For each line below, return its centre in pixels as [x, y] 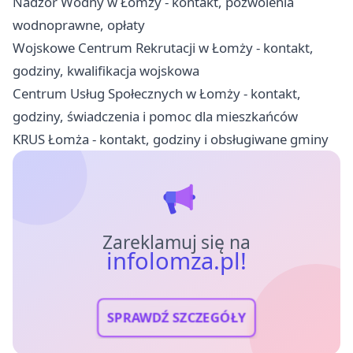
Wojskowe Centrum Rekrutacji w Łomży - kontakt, [163, 47]
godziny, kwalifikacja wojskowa [106, 70]
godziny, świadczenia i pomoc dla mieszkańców [155, 116]
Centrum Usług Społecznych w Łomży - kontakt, [157, 93]
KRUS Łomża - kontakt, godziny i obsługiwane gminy [171, 139]
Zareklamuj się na [176, 242]
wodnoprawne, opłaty [79, 24]
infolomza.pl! [176, 260]
